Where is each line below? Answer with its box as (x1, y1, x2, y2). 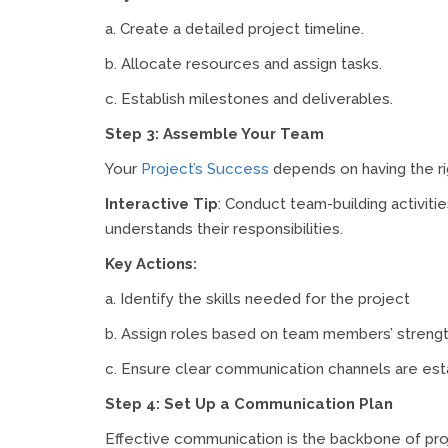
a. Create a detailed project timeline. (105, 19, 364, 38)
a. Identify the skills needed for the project (105, 289, 410, 308)
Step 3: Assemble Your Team (105, 124, 324, 143)
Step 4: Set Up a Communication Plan (105, 394, 393, 413)
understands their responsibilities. (105, 219, 343, 238)
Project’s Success (141, 159, 269, 178)
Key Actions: (105, 254, 197, 273)
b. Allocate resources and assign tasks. (105, 54, 382, 73)
